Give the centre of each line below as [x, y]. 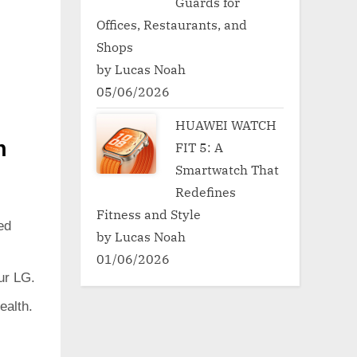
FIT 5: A [200, 147]
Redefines [206, 191]
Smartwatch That [228, 169]
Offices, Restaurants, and [172, 24]
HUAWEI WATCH [226, 124]
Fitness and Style [149, 214]
